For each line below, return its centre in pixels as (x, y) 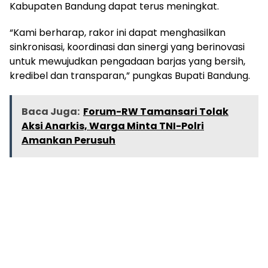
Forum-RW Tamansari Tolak (156, 112)
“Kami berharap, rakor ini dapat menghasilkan (118, 33)
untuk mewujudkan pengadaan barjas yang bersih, (127, 62)
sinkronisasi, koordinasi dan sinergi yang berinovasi (127, 47)
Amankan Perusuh (68, 141)
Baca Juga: (51, 112)
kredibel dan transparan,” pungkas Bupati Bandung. (130, 76)
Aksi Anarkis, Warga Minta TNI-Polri (113, 126)
